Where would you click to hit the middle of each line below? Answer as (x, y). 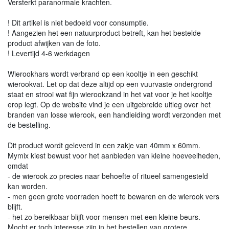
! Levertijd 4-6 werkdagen (49, 53)
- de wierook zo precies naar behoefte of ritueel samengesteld (108, 176)
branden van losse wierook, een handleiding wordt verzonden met (114, 114)
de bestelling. (29, 124)
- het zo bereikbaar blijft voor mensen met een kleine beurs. (104, 216)
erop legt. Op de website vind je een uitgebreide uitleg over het (109, 104)
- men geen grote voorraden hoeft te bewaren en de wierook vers (113, 196)
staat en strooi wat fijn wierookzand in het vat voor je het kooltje (110, 94)
